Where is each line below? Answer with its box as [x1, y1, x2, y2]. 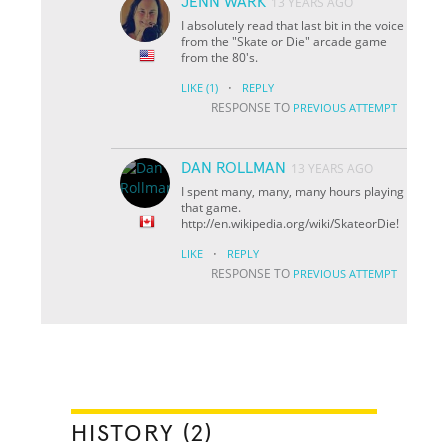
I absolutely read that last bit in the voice [181, 16, 405, 34]
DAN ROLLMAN [181, 159, 287, 176]
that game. [181, 198, 242, 216]
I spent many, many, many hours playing [181, 182, 405, 200]
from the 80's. [181, 48, 259, 66]
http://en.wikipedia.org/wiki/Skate [181, 214, 366, 232]
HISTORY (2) [71, 421, 214, 446]
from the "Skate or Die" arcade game [181, 32, 388, 50]
